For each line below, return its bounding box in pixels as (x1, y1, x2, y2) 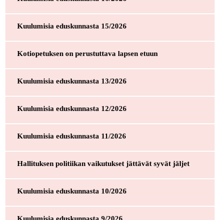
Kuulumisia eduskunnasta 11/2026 (17, 132, 126, 140)
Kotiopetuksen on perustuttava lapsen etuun (17, 49, 158, 57)
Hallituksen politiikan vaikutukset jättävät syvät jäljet (17, 159, 190, 167)
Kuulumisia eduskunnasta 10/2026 (17, 187, 127, 195)
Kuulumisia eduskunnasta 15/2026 (17, 22, 127, 30)
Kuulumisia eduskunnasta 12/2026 (17, 104, 127, 112)
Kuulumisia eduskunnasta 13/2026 (17, 77, 127, 85)
